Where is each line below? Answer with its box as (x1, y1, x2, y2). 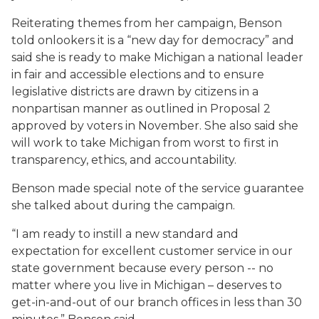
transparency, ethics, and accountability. (11, 153, 236, 167)
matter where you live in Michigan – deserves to (11, 278, 282, 292)
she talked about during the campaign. (11, 199, 235, 212)
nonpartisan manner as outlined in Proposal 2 (11, 102, 271, 115)
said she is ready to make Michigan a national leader (11, 51, 303, 64)
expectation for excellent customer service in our (11, 244, 293, 258)
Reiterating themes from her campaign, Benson (11, 16, 282, 30)
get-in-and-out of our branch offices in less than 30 (11, 296, 302, 309)
